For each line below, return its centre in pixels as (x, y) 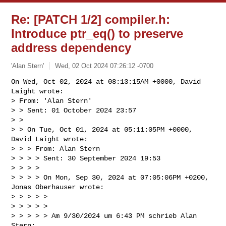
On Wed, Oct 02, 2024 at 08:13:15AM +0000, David (106, 81)
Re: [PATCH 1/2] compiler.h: (91, 19)
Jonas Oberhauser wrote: (58, 187)
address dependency (71, 48)
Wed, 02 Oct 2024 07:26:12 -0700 (104, 66)
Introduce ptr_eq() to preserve (97, 34)
